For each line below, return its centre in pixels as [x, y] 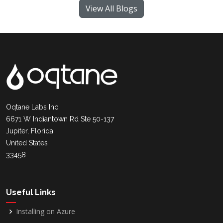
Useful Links [31, 192]
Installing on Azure [46, 211]
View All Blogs [111, 8]
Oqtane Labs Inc [32, 107]
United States [27, 143]
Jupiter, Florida [30, 131]
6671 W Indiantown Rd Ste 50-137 [60, 119]
